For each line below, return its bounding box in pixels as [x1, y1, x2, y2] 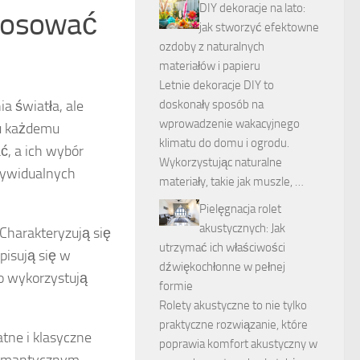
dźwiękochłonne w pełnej [159, 260, 285, 274]
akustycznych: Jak [199, 221, 285, 235]
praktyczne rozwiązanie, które [159, 317, 308, 332]
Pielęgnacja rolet [199, 202, 281, 216]
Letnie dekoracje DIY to [159, 78, 274, 92]
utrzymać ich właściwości [159, 240, 285, 255]
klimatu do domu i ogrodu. [159, 136, 289, 150]
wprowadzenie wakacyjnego [159, 117, 300, 131]
